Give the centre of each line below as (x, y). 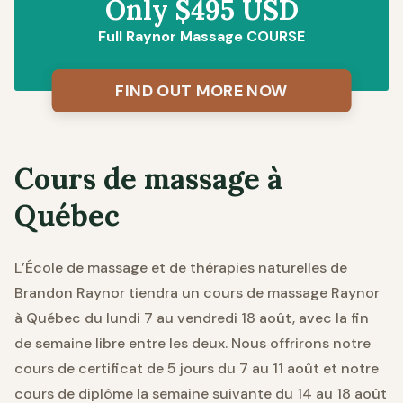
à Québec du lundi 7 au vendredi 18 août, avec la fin (192, 318)
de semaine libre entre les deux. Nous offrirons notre (193, 343)
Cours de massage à (148, 178)
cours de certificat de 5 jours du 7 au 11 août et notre (197, 368)
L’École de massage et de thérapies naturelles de (181, 267)
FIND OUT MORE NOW (201, 90)
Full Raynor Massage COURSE (201, 36)
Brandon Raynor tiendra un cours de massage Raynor (197, 292)
